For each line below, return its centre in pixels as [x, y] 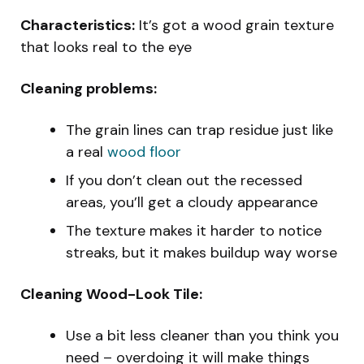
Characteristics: [78, 26]
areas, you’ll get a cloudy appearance [192, 203]
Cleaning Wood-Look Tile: [111, 295]
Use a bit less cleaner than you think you [202, 336]
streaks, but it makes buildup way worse [201, 253]
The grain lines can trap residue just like [199, 130]
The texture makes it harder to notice [194, 231]
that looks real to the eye [106, 48]
